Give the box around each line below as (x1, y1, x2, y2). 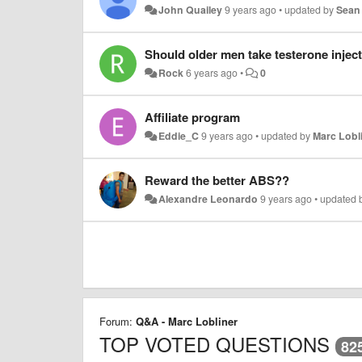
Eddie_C (158, 128, 200, 143)
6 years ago (186, 65, 238, 80)
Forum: (99, 313, 136, 329)
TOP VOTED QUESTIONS (99, 329, 330, 358)
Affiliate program (145, 107, 240, 126)
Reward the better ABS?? (145, 170, 289, 189)
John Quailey (158, 2, 223, 17)
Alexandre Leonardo (158, 191, 259, 206)
